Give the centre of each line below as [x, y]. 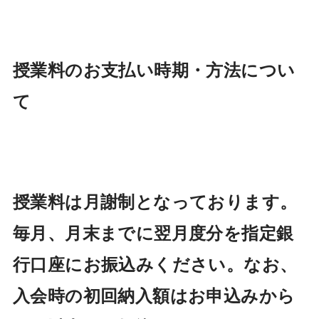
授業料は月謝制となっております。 [155, 202]
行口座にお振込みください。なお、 [155, 264]
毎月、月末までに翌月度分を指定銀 [153, 233]
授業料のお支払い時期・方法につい [154, 70]
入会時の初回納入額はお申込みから [154, 296]
